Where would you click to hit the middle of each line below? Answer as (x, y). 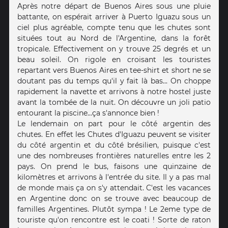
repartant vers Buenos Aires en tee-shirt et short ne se (114, 70)
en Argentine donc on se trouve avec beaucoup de (114, 199)
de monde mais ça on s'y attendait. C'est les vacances (114, 188)
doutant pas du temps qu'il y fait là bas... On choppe (114, 81)
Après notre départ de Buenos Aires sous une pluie (114, 6)
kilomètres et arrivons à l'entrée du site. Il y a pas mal (114, 177)
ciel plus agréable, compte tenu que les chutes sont (114, 28)
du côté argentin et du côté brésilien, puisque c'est (114, 145)
